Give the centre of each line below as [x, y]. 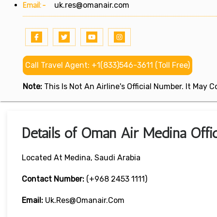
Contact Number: [54, 179]
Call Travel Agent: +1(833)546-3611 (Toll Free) [108, 65]
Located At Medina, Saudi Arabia [81, 158]
